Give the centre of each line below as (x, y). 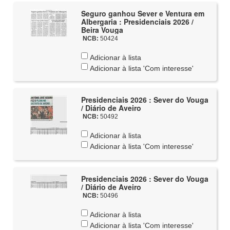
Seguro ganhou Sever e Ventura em (142, 13)
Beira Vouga (102, 30)
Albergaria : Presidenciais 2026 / (137, 22)
